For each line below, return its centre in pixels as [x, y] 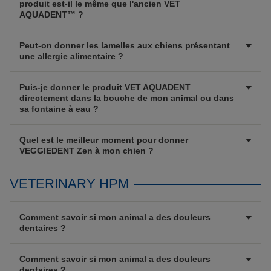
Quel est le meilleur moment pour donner [104, 140]
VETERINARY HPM [69, 184]
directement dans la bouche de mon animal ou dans [127, 98]
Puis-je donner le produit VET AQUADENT [105, 87]
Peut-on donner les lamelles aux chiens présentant [125, 45]
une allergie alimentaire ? [71, 56]
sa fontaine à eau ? [59, 109]
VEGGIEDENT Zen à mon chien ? [87, 151]
